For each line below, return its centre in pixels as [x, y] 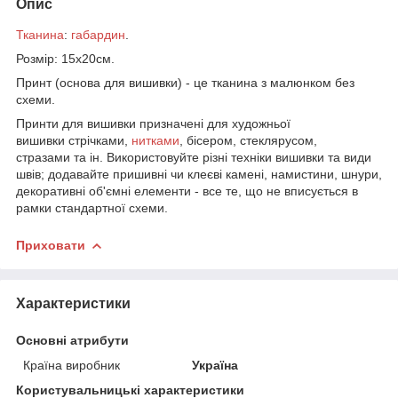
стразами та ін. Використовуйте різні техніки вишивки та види [194, 157]
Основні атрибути [72, 340]
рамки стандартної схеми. [92, 207]
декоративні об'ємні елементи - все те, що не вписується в [187, 191]
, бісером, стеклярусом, [248, 140]
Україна [215, 365]
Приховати [51, 245]
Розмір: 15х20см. [65, 58]
